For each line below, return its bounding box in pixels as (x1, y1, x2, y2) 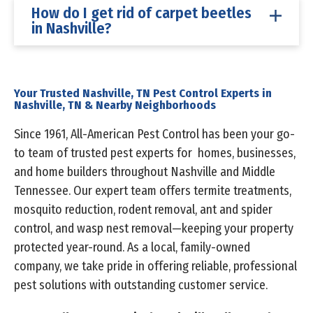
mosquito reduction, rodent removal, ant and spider (14, 202, 272, 218)
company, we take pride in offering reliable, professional (14, 259, 297, 275)
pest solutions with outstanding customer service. (14, 277, 268, 293)
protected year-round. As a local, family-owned (14, 240, 250, 256)
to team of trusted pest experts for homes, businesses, (14, 145, 296, 161)
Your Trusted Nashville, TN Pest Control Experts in (14, 86, 272, 101)
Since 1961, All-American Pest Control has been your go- (14, 126, 295, 143)
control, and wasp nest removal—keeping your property (14, 221, 293, 237)
